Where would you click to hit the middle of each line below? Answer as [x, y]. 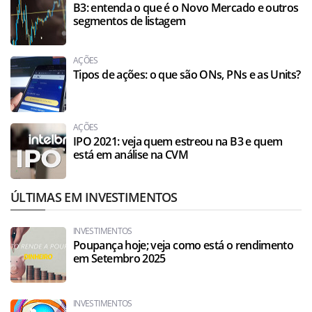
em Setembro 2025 [119, 258]
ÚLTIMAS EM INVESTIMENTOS [94, 197]
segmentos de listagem [130, 21]
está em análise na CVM [131, 155]
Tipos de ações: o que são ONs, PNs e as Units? [187, 75]
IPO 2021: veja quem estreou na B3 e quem [178, 141]
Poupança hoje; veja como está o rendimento [184, 245]
